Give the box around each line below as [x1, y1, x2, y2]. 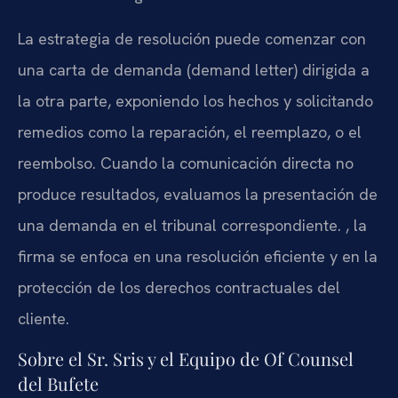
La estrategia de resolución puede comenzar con [18, 28, 366, 49]
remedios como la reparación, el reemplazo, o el [18, 121, 362, 142]
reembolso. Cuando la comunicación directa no [18, 152, 354, 173]
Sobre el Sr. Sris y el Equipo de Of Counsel [18, 346, 354, 371]
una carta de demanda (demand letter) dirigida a [18, 59, 370, 80]
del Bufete [18, 371, 99, 396]
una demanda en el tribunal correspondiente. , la [18, 214, 367, 235]
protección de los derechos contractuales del [18, 276, 340, 298]
